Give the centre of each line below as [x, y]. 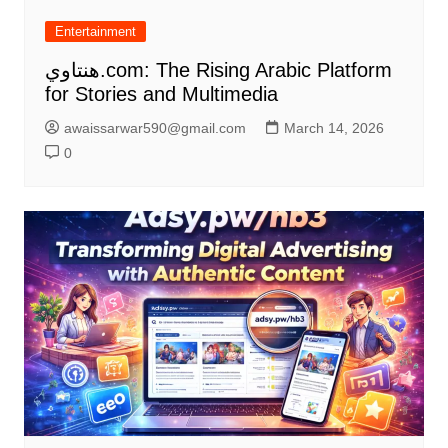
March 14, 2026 [333, 128]
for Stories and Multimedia [161, 94]
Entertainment [95, 32]
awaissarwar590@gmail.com [154, 128]
